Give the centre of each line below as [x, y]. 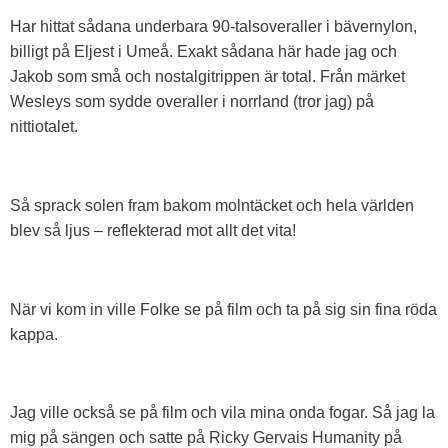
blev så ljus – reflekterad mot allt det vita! [153, 230]
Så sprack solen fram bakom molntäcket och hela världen [212, 205]
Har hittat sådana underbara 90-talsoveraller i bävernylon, [213, 26]
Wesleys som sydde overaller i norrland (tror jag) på [192, 101]
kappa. [34, 334]
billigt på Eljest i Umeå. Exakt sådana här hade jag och [203, 51]
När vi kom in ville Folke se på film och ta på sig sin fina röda [223, 309]
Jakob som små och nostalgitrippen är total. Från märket [207, 76]
